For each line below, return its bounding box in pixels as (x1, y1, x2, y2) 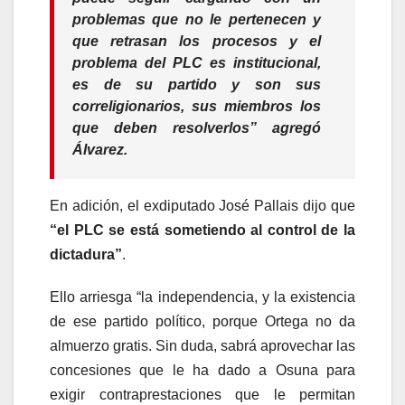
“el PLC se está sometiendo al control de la (50, 222, 355, 239)
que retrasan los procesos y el (72, 33, 321, 50)
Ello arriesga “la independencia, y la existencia (50, 289, 355, 306)
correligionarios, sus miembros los (72, 99, 321, 115)
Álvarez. (72, 142, 127, 158)
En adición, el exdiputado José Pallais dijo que (50, 198, 355, 214)
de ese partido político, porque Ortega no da (50, 314, 355, 330)
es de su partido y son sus (72, 77, 321, 93)
